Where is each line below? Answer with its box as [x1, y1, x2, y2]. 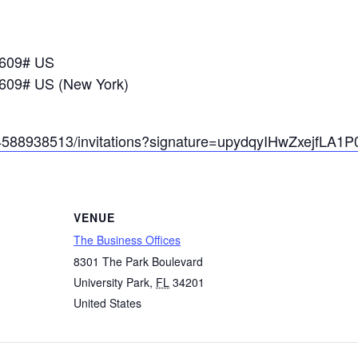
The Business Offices [74, 231, 181, 248]
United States [74, 294, 141, 311]
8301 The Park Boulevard [74, 253, 203, 269]
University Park [74, 273, 149, 290]
